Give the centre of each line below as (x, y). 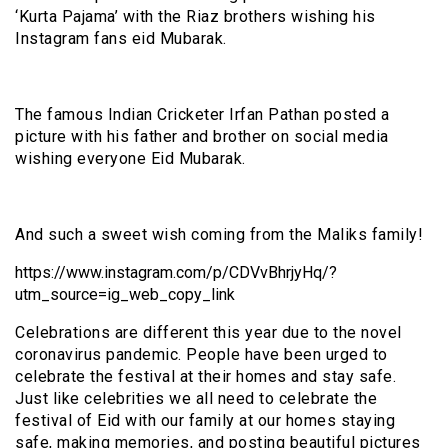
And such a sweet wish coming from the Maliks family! (219, 234)
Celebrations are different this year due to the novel (208, 332)
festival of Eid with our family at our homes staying (205, 420)
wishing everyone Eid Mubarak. (130, 158)
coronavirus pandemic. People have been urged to (201, 354)
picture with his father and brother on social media (202, 136)
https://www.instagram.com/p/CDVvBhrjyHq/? (176, 272)
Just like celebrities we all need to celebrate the (196, 398)
